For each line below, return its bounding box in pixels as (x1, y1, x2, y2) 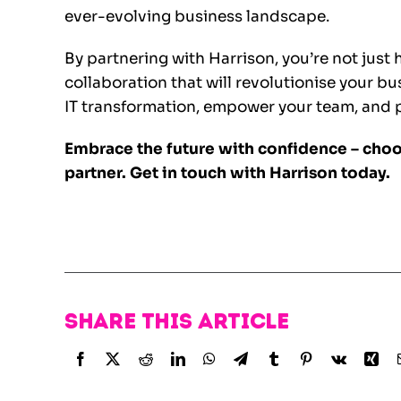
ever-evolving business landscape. (64, 7, 329, 27)
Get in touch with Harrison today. (130, 164, 390, 183)
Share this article (64, 308, 289, 335)
